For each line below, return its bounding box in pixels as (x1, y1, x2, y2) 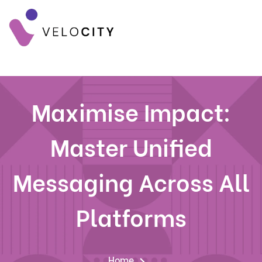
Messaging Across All (12, 164, 250, 198)
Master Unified (50, 129, 212, 163)
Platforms (75, 199, 187, 233)
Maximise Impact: (31, 94, 231, 128)
